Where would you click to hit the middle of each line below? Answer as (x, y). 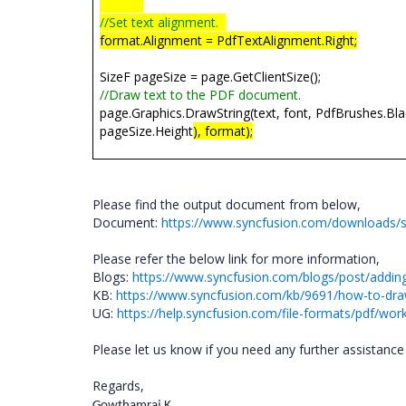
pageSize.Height (147, 131)
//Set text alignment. (159, 22)
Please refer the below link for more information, (238, 259)
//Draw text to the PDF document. (203, 95)
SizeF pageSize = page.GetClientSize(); (211, 77)
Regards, (120, 386)
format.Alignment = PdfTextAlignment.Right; (229, 40)
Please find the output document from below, (228, 204)
